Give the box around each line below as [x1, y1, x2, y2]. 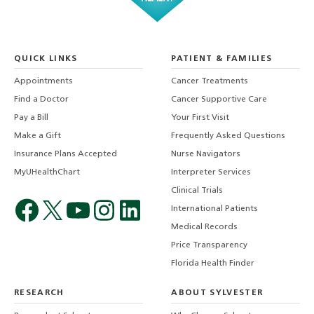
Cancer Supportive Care [171, 95, 268, 104]
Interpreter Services [171, 168, 252, 177]
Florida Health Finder [171, 259, 255, 268]
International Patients [171, 205, 259, 214]
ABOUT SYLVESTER [171, 289, 264, 298]
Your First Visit [171, 114, 230, 123]
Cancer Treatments [171, 77, 249, 86]
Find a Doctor [14, 95, 69, 104]
